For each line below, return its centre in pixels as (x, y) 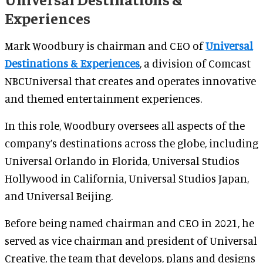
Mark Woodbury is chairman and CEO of (105, 45)
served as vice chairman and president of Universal (131, 240)
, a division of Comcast (195, 63)
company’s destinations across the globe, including (131, 143)
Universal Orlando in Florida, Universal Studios (122, 161)
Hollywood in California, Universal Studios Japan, (127, 178)
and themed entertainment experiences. (103, 98)
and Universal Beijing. (59, 196)
